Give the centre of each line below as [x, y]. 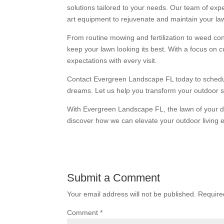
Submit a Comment [114, 178]
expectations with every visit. [112, 61]
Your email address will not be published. [132, 194]
